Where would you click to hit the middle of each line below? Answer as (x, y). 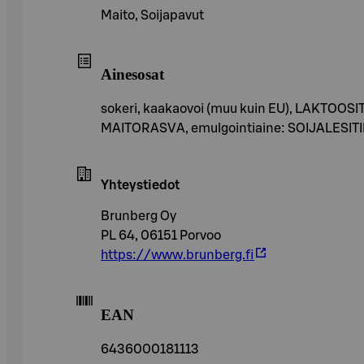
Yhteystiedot (140, 186)
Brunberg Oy (139, 217)
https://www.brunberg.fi (178, 256)
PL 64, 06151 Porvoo (161, 236)
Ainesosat (132, 75)
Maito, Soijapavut (152, 15)
